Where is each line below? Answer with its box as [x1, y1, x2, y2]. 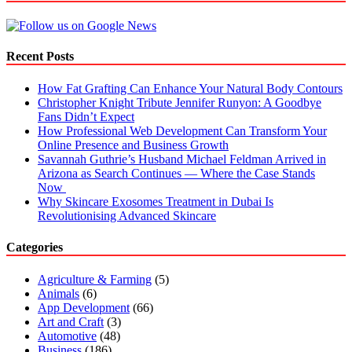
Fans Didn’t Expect [38, 110, 134, 124]
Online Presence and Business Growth [38, 138, 229, 152]
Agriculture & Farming [38, 272, 152, 286]
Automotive [38, 328, 97, 343]
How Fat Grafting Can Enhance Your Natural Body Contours [38, 82, 343, 96]
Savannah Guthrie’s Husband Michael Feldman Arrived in [38, 152, 326, 167]
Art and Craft [38, 314, 104, 328]
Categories [6, 240, 63, 254]
